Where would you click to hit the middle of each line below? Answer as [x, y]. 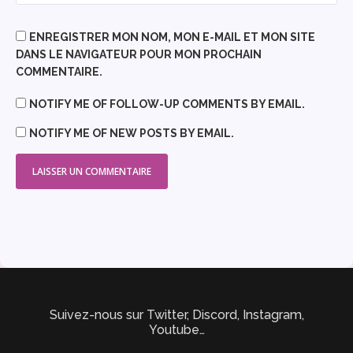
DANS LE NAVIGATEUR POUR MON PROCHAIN [139, 54]
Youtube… [176, 329]
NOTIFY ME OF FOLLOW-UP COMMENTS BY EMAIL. [167, 104]
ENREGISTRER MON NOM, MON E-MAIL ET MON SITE [172, 37]
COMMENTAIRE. [59, 71]
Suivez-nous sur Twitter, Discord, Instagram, [176, 314]
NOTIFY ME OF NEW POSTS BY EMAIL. [132, 134]
